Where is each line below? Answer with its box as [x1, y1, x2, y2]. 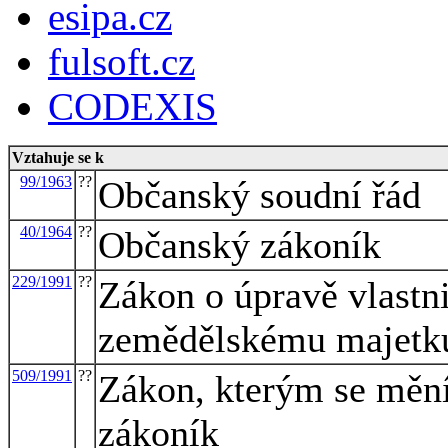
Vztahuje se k [12, 148, 104, 166]
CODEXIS [48, 84, 217, 128]
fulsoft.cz [48, 39, 195, 83]
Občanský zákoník [98, 223, 381, 266]
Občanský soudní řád [98, 173, 421, 216]
